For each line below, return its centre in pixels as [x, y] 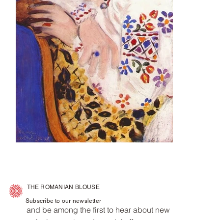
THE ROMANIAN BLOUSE [63, 187]
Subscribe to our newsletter [64, 201]
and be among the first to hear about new [98, 210]
